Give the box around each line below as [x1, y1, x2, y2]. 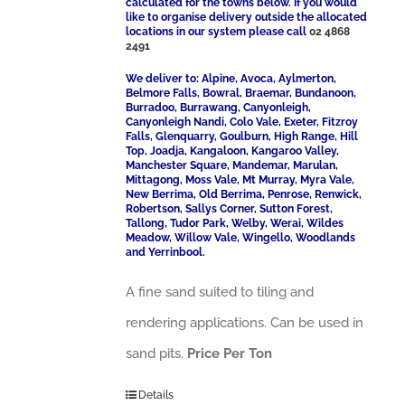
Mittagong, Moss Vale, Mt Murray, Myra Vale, [126, 174, 355, 186]
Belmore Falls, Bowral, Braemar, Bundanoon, [126, 87, 357, 99]
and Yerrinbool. [126, 246, 206, 259]
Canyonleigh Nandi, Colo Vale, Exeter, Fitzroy [126, 116, 359, 128]
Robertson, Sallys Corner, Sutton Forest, [126, 202, 334, 215]
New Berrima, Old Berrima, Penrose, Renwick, [126, 188, 363, 201]
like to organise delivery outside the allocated [126, 11, 368, 24]
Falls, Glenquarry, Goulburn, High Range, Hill [126, 130, 359, 143]
